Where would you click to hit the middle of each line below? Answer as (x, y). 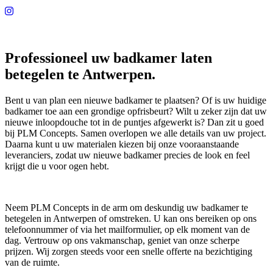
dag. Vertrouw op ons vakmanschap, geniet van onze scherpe (122, 240)
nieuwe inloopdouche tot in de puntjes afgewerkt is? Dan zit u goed (134, 122)
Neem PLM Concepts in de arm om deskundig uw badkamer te (126, 207)
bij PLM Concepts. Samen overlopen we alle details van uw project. (136, 133)
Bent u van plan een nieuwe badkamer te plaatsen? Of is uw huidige (136, 100)
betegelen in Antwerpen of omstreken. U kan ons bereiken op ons (131, 218)
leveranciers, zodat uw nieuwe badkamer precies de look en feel (127, 155)
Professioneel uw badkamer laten (108, 58)
